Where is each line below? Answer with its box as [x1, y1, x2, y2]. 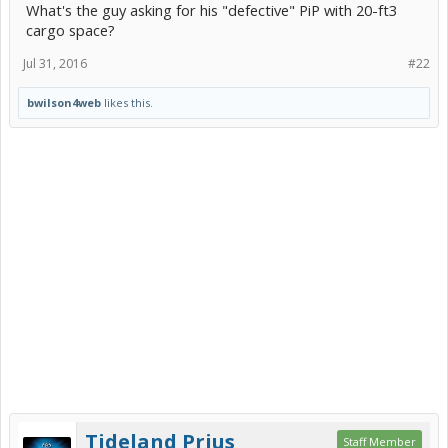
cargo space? [26, 20, 115, 40]
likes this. [101, 95, 153, 110]
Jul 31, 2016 [23, 55, 87, 72]
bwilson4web [27, 95, 101, 110]
